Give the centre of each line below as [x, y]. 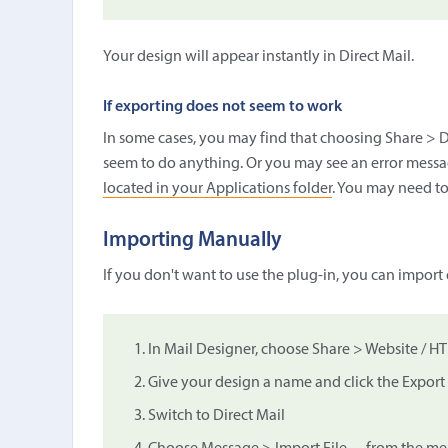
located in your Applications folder [217, 188]
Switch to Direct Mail [216, 415]
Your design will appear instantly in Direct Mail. [258, 56]
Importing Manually [192, 240]
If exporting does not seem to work [222, 106]
